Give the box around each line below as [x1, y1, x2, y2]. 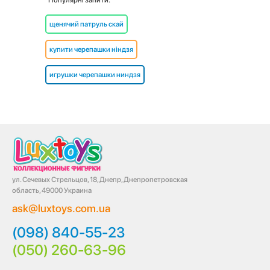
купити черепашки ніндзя [49, 45, 133, 54]
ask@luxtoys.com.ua [12, 202, 110, 215]
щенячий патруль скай [49, 20, 124, 29]
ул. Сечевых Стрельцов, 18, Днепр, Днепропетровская [12, 175, 187, 184]
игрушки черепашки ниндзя [49, 71, 140, 80]
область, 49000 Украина [12, 186, 92, 195]
